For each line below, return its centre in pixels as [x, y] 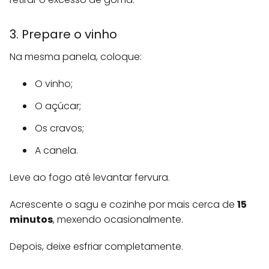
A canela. [56, 151]
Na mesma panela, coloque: [76, 57]
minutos [31, 220]
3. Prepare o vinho [63, 35]
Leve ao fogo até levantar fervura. [90, 178]
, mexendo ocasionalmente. [118, 220]
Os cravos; [59, 128]
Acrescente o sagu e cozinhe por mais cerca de [123, 205]
